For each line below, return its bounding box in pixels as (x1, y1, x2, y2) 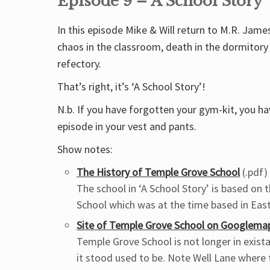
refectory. (57, 57, 101, 71)
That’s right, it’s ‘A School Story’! (57, 80, 206, 93)
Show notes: (57, 142, 113, 156)
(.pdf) (240, 165, 268, 179)
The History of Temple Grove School (77, 165, 240, 179)
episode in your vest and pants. (57, 119, 196, 133)
